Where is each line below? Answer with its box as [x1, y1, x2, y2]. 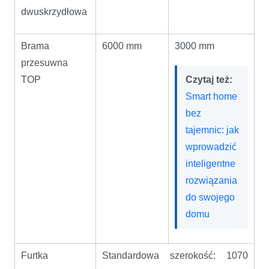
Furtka [21, 250, 48, 261]
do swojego [186, 192, 235, 202]
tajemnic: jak [186, 124, 239, 135]
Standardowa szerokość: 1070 [102, 250, 248, 261]
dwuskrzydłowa [21, 6, 87, 17]
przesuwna [21, 57, 68, 68]
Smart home [186, 91, 237, 101]
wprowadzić [186, 141, 237, 152]
